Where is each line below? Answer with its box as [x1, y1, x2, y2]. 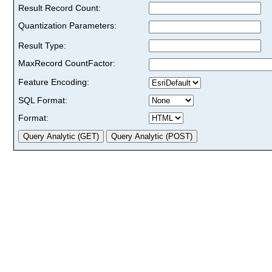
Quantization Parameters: [18, 20, 117, 30]
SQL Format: [18, 95, 67, 105]
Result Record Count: [18, 2, 101, 13]
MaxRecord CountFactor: [18, 58, 115, 68]
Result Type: [18, 40, 66, 50]
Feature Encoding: [18, 76, 89, 87]
